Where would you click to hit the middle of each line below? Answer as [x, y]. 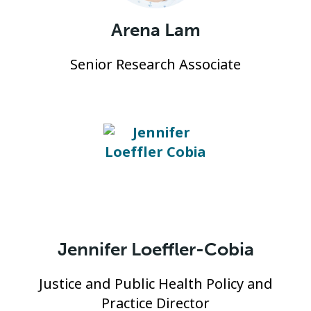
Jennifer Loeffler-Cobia [155, 250]
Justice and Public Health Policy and [155, 284]
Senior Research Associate [155, 65]
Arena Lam [155, 30]
